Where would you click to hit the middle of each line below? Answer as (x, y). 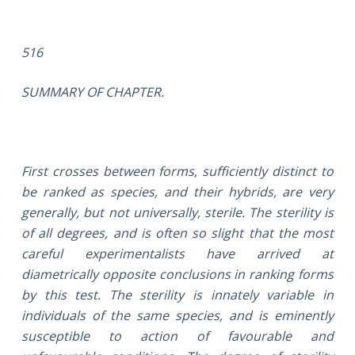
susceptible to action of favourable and (177, 336)
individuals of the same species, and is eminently (177, 315)
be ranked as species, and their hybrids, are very (177, 191)
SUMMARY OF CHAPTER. (92, 92)
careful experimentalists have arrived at (177, 253)
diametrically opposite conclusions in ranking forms (177, 274)
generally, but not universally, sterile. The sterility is (177, 212)
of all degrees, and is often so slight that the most (177, 233)
